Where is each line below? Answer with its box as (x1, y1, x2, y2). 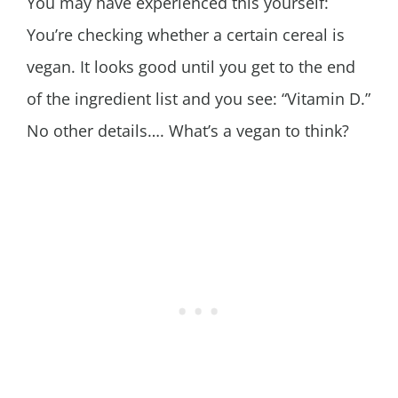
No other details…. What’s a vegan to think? (27, 120, 349, 142)
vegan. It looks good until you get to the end (27, 56, 355, 78)
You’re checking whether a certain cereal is (27, 24, 345, 46)
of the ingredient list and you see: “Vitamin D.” (27, 88, 370, 110)
